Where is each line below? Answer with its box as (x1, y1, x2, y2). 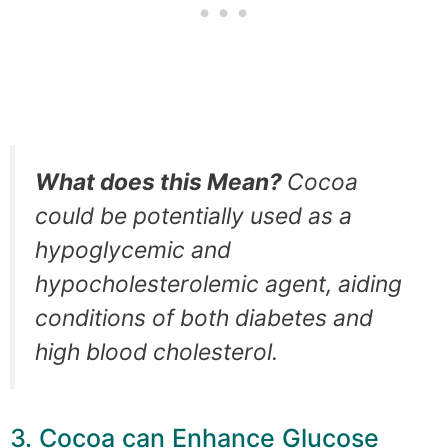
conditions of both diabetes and (35, 303, 373, 332)
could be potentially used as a (35, 201, 352, 230)
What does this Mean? (35, 167, 287, 196)
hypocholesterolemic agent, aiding (35, 269, 402, 298)
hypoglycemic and (35, 235, 231, 264)
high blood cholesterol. (35, 337, 278, 366)
